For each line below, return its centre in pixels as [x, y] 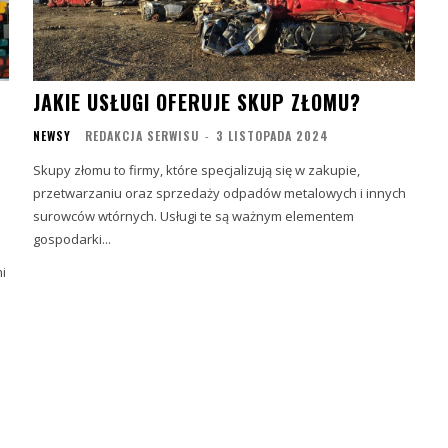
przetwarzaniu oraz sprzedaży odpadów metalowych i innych [220, 192]
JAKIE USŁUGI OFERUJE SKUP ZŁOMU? [197, 101]
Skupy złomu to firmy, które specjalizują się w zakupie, [197, 169]
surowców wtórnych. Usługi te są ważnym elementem [194, 215]
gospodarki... [72, 238]
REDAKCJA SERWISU [142, 135]
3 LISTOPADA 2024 [273, 135]
